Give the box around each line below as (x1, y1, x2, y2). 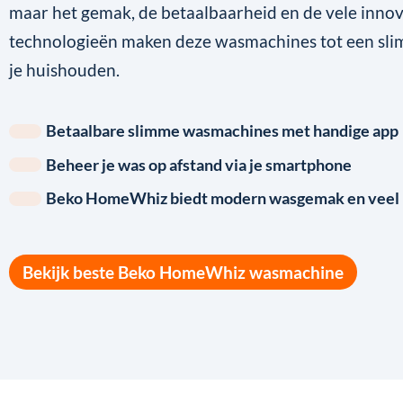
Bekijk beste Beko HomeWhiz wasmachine (22, 262, 344, 283)
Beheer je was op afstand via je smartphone (46, 155, 352, 175)
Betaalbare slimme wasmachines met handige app (46, 121, 399, 141)
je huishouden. (9, 59, 120, 81)
